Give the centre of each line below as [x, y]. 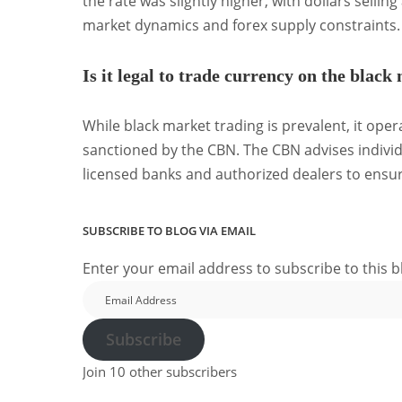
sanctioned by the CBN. [161, 150]
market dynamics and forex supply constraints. [241, 26]
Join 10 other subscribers [160, 372]
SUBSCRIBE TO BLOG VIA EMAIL [169, 231]
